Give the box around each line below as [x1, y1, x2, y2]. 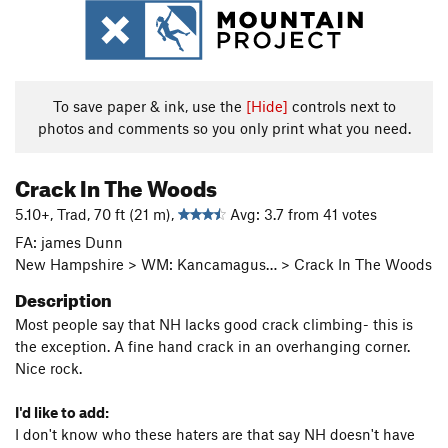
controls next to [287, 97, 396, 115]
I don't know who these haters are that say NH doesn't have [15, 425, 415, 443]
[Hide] [245, 97, 288, 115]
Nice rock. [15, 359, 82, 377]
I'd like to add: [15, 403, 109, 421]
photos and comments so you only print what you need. [37, 119, 411, 137]
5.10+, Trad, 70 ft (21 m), [15, 205, 178, 223]
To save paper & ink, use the [52, 97, 246, 115]
